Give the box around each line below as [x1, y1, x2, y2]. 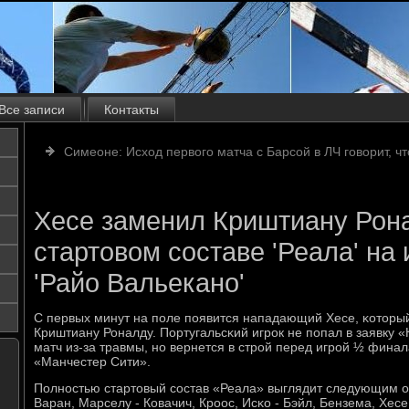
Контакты [104, 102, 159, 117]
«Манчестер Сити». [34, 354, 151, 369]
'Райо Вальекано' [34, 268, 245, 298]
